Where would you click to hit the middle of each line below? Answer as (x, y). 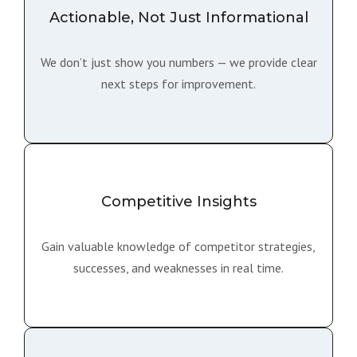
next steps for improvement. (178, 84)
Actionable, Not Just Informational (178, 18)
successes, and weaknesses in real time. (178, 268)
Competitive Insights (178, 202)
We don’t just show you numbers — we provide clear (178, 62)
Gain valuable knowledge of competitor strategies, (178, 246)
